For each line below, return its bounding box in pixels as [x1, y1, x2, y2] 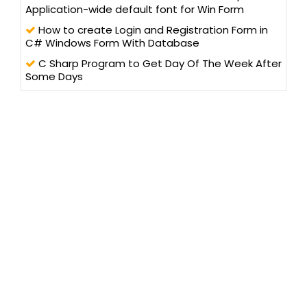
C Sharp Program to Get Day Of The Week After [36, 56, 282, 71]
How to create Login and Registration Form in [36, 22, 268, 37]
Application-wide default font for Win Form [25, 1, 244, 16]
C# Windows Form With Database [25, 35, 199, 50]
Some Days [25, 69, 83, 84]
